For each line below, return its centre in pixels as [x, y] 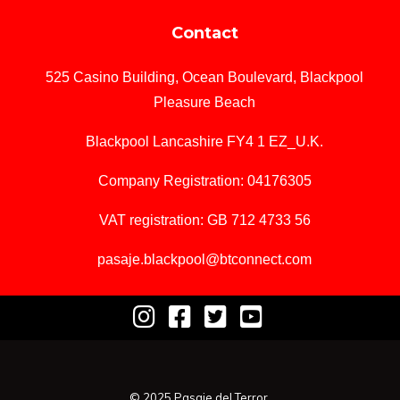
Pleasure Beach [204, 102]
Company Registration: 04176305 [204, 181]
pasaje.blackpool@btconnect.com [204, 259]
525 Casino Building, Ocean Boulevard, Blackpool [204, 77]
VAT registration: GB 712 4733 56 [204, 220]
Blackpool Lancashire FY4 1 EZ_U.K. [204, 142]
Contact [204, 33]
